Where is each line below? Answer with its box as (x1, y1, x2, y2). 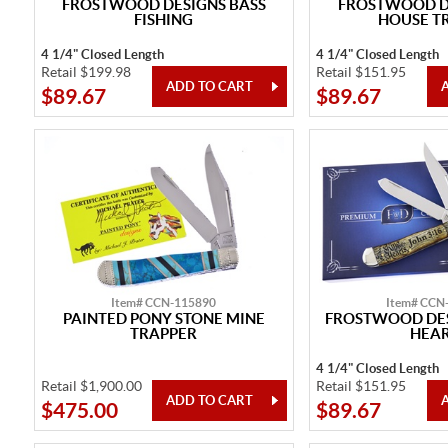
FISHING (134, 10, 193, 28)
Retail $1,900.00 (40, 377, 142, 394)
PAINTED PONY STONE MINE (62, 309, 265, 327)
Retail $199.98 (40, 63, 131, 80)
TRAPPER (130, 324, 197, 342)
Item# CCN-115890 (111, 295, 216, 309)
